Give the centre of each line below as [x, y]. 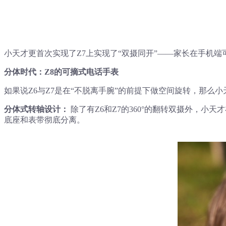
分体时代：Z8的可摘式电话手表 [61, 72]
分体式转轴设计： [36, 109]
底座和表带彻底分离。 [44, 120]
